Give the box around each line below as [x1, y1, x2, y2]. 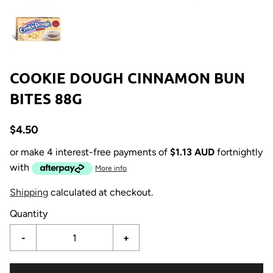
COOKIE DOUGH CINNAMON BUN [10, 68, 245, 87]
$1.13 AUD [170, 146, 214, 158]
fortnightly [217, 146, 263, 158]
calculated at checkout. [48, 186, 153, 198]
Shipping [10, 186, 48, 198]
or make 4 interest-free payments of [10, 146, 168, 158]
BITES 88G [10, 89, 82, 108]
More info [95, 164, 127, 172]
